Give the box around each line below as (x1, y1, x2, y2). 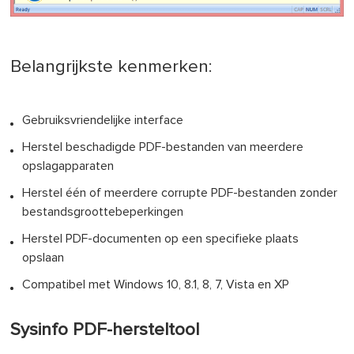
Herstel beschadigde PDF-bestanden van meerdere (22, 140, 304, 153)
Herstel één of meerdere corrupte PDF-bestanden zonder (22, 186, 338, 199)
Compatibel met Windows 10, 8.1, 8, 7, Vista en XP (22, 277, 290, 291)
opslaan (22, 250, 65, 264)
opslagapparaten (22, 159, 115, 172)
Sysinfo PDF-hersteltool (10, 320, 200, 339)
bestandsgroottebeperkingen (22, 205, 184, 218)
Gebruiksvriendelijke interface (22, 113, 184, 126)
